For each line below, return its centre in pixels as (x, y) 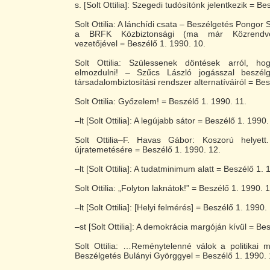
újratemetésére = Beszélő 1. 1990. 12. (148, 149)
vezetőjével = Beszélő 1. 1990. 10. (140, 43)
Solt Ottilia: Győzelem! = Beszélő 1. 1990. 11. (161, 101)
